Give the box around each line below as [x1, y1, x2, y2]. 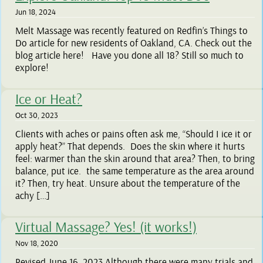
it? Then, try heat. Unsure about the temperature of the [15, 177, 240, 190]
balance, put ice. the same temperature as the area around [15, 165, 254, 178]
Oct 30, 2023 [15, 110, 58, 121]
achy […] [15, 190, 50, 203]
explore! [15, 62, 59, 75]
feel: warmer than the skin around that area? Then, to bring [15, 153, 255, 166]
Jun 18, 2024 [15, 7, 56, 18]
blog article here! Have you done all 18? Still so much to [15, 49, 244, 62]
